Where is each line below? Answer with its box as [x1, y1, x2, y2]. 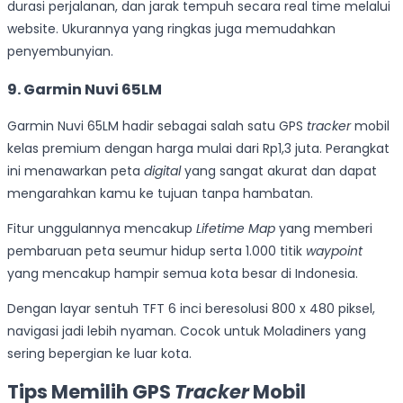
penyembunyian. [7, 42, 113, 61]
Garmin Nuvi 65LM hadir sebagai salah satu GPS [7, 116, 307, 135]
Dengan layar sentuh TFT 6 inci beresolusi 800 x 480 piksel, [7, 299, 375, 318]
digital [144, 161, 181, 180]
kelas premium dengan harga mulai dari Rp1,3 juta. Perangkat [7, 139, 390, 157]
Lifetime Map [196, 219, 275, 237]
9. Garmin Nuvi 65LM [7, 78, 162, 100]
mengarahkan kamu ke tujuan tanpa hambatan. [7, 184, 313, 202]
